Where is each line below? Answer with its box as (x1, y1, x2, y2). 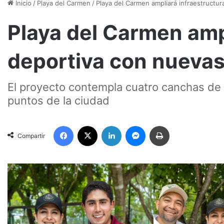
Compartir (17, 131, 45, 139)
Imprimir (169, 121, 193, 129)
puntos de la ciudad (7, 93, 109, 107)
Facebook (73, 121, 103, 129)
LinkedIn (121, 121, 147, 129)
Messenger (145, 121, 180, 129)
